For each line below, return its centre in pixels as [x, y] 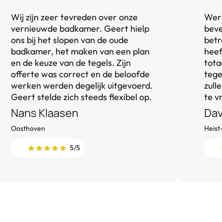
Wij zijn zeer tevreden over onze [74, 17]
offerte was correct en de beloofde [80, 74]
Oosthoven [28, 128]
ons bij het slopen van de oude [70, 40]
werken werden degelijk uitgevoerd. [82, 85]
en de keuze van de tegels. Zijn [71, 63]
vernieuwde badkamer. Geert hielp [80, 28]
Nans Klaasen [45, 113]
